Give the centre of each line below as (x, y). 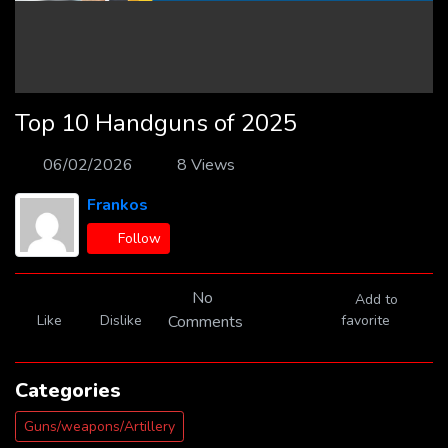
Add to (377, 299)
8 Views (206, 165)
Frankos (117, 205)
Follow (139, 238)
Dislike (121, 320)
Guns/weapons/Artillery (99, 426)
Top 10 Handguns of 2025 (156, 123)
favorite (366, 320)
